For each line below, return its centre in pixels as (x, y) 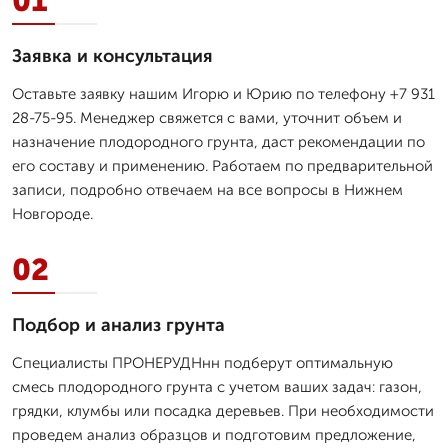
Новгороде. (52, 213)
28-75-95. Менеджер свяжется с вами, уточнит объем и (207, 117)
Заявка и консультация (112, 55)
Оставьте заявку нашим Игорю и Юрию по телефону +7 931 (223, 93)
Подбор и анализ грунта (118, 324)
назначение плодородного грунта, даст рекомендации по (218, 141)
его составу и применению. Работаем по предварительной (222, 165)
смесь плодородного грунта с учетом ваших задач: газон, (217, 386)
